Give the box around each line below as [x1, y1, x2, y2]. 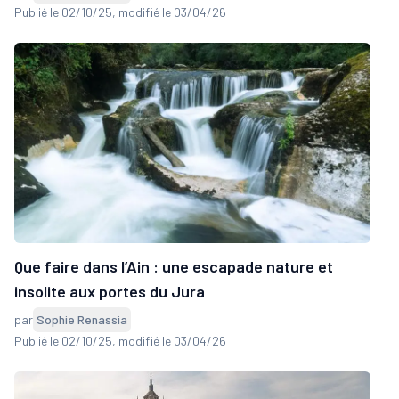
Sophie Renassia [37, 311, 127, 327]
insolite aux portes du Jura [14, 281, 205, 301]
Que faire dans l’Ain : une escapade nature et [14, 256, 333, 276]
